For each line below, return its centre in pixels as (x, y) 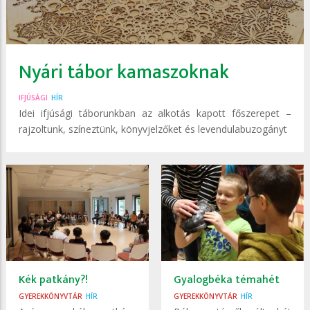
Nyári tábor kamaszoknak (124, 73)
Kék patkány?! (53, 280)
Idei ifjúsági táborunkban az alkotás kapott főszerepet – (155, 113)
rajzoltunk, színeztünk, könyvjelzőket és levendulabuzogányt (153, 129)
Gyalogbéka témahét (227, 280)
